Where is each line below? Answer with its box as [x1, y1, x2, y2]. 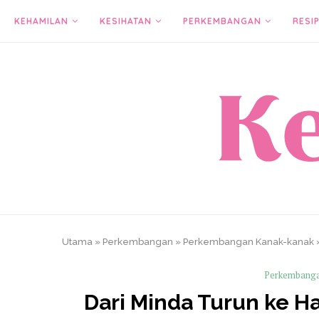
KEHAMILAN [14, 16, 68, 26]
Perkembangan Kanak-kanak [183, 236, 314, 247]
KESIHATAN [100, 16, 152, 26]
